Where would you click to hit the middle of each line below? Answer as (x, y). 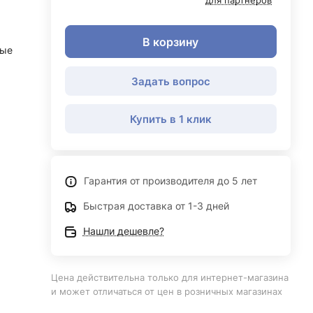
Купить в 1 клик (170, 119)
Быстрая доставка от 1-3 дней (156, 206)
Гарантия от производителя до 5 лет (170, 181)
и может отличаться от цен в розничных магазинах (166, 291)
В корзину (171, 42)
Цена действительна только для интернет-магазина (169, 277)
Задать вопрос (170, 81)
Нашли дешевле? (123, 231)
